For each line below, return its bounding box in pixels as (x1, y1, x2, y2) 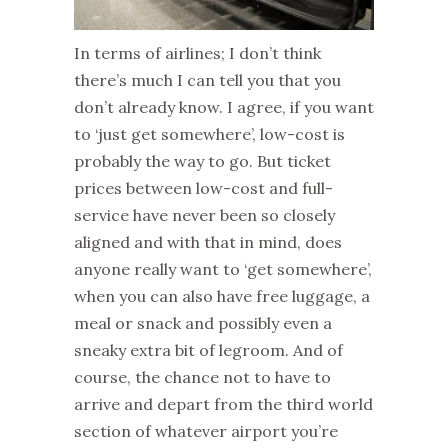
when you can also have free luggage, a (74, 286, 370, 306)
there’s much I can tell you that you (74, 70, 341, 90)
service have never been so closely (74, 205, 335, 225)
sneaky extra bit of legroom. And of (74, 340, 343, 360)
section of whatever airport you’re (74, 421, 338, 441)
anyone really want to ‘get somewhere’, (74, 259, 372, 279)
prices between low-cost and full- (74, 178, 333, 198)
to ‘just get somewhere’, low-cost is (74, 124, 345, 144)
